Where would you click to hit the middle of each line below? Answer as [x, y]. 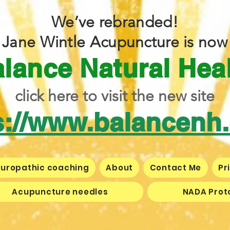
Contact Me [176, 168]
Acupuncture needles [60, 192]
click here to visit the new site [115, 96]
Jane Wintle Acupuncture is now [115, 42]
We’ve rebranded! [115, 22]
